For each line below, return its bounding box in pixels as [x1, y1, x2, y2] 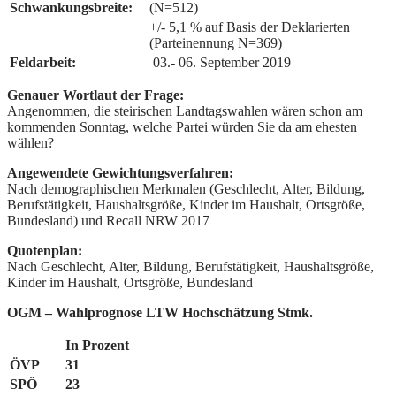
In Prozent [65, 338, 129, 354]
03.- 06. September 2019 [149, 55, 291, 71]
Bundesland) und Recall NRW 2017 [7, 213, 209, 229]
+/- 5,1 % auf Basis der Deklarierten [149, 19, 350, 35]
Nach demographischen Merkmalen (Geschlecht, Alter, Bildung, [7, 181, 365, 197]
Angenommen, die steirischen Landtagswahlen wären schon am [7, 103, 362, 119]
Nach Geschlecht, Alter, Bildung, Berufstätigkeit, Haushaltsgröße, [7, 259, 374, 275]
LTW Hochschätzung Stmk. [146, 305, 313, 321]
